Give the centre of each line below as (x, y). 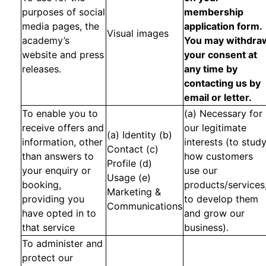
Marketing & (134, 192)
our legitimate (215, 128)
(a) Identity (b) (140, 135)
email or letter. (218, 97)
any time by (211, 69)
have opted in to (59, 213)
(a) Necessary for (223, 113)
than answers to (58, 156)
